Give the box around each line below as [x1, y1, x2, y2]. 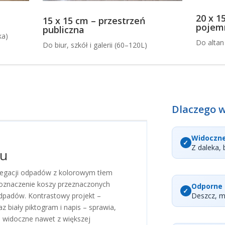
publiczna [43, 23, 85, 36]
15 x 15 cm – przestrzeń [43, 14, 146, 27]
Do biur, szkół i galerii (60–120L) [43, 40, 148, 50]
